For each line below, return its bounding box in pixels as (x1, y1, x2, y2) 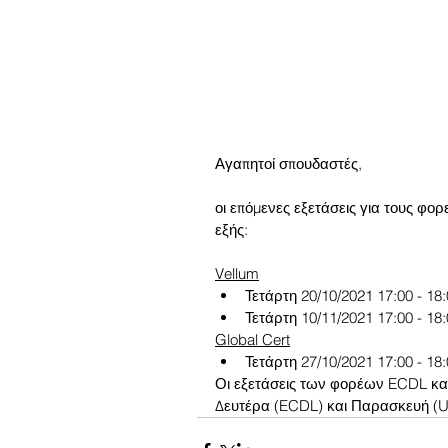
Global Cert (215, 329, 290, 349)
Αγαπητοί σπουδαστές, (215, 153, 362, 173)
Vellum (215, 263, 259, 283)
